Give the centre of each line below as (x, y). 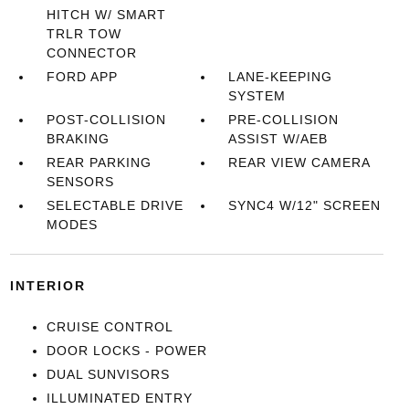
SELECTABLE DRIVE (115, 205)
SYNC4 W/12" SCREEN (305, 205)
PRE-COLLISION (284, 120)
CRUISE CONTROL (110, 327)
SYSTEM (257, 96)
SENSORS (80, 182)
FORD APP (82, 77)
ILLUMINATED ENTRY (119, 398)
